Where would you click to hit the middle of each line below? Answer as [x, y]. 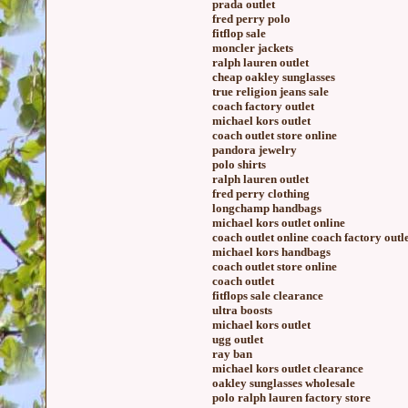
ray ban [232, 354]
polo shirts [239, 164]
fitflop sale [239, 33]
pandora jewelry [255, 150]
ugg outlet [238, 339]
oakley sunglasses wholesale [284, 383]
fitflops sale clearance [268, 296]
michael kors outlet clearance [288, 368]
